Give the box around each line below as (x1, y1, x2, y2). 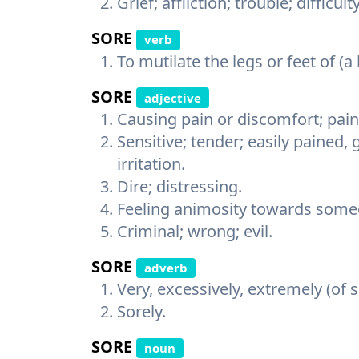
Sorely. (117, 301, 166, 322)
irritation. (117, 152, 185, 175)
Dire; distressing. (117, 175, 242, 197)
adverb (143, 259, 188, 276)
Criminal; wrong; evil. (117, 220, 272, 242)
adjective (143, 89, 201, 106)
